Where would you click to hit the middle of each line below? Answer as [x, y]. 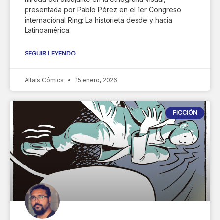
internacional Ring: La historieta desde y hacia [98, 20]
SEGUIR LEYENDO [50, 53]
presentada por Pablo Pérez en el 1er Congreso [103, 9]
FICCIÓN [185, 112]
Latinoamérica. [48, 30]
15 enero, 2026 [96, 80]
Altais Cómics [45, 80]
